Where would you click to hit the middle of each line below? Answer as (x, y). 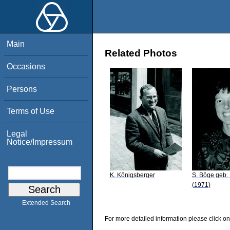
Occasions (26, 66)
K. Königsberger (132, 175)
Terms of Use (31, 111)
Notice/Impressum (40, 142)
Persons (22, 89)
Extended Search (46, 203)
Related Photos (141, 53)
